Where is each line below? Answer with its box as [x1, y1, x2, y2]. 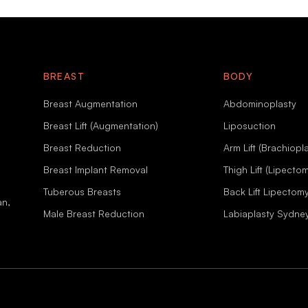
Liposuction [223, 120, 276, 132]
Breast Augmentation [43, 98, 137, 110]
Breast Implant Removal [43, 164, 148, 176]
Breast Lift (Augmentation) [43, 120, 158, 132]
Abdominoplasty [223, 98, 296, 110]
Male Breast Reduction [43, 208, 144, 220]
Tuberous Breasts [43, 186, 121, 198]
